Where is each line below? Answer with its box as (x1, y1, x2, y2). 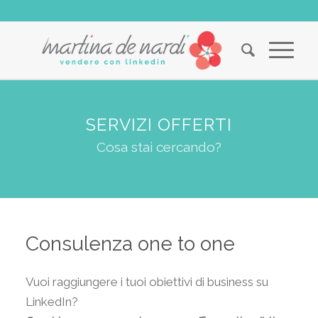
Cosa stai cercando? (97, 138, 221, 155)
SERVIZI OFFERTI (86, 114, 232, 135)
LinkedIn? (25, 295, 78, 309)
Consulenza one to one (25, 232, 235, 256)
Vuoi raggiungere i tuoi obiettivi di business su (25, 275, 268, 290)
